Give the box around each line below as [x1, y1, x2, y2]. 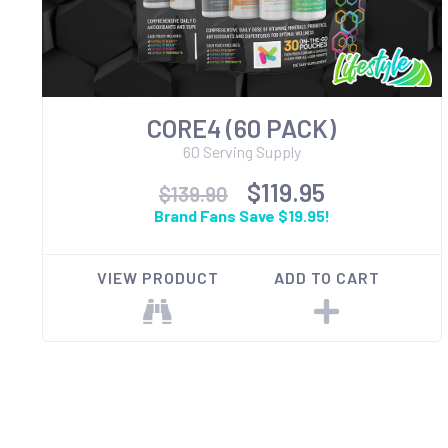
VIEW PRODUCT [96, 268, 219, 288]
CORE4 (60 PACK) [147, 112, 337, 143]
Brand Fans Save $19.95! [153, 205, 330, 225]
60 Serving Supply [182, 141, 301, 161]
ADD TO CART [274, 268, 381, 288]
